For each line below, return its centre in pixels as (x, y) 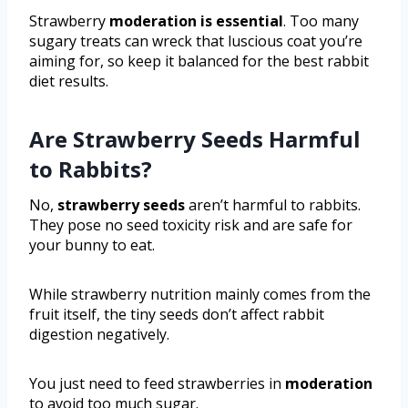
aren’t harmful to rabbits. (273, 204)
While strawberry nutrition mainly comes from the (200, 294)
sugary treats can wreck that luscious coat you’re (196, 41)
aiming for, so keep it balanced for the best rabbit (199, 61)
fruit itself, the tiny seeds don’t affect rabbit (177, 314)
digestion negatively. (99, 334)
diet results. (69, 81)
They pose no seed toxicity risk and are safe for (191, 224)
